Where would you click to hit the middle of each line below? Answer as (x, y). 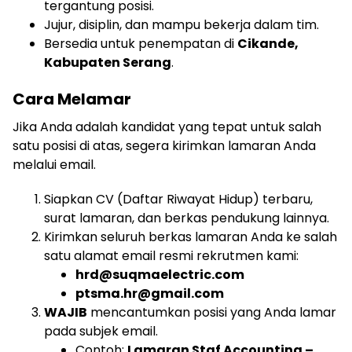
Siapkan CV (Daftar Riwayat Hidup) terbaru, (178, 199)
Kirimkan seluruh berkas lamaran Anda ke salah (191, 237)
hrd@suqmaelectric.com (160, 275)
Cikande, (268, 44)
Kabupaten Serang (108, 62)
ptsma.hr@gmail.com (150, 293)
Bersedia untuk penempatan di (141, 44)
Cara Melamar (72, 99)
